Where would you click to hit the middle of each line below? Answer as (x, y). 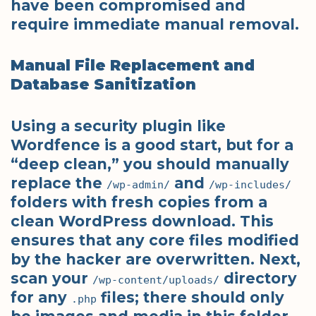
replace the (59, 183)
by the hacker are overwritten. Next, (156, 259)
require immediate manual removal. (155, 24)
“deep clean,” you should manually (150, 164)
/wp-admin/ (138, 184)
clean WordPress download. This (142, 221)
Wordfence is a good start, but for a (152, 145)
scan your (51, 278)
